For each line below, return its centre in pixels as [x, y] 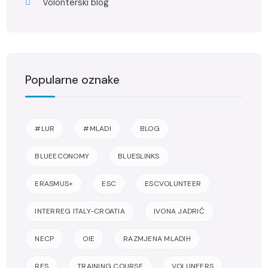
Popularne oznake [73, 80]
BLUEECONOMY [62, 156]
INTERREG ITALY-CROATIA [80, 211]
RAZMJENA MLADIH [157, 238]
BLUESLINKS [139, 156]
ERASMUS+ [54, 183]
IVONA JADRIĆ [179, 211]
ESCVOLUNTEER [173, 183]
